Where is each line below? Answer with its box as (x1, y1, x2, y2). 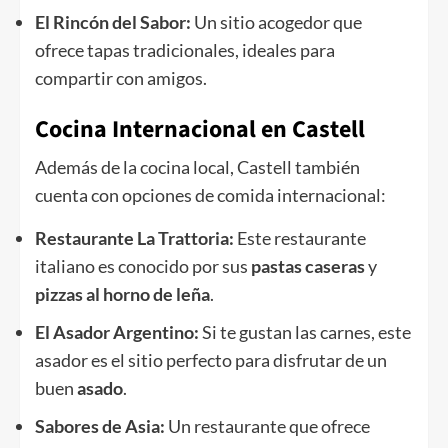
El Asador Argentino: (35, 321, 202, 344)
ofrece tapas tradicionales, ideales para (35, 39, 335, 62)
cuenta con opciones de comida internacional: (35, 184, 386, 207)
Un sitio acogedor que (194, 11, 362, 34)
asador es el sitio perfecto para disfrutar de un (35, 349, 387, 372)
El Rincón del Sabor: (35, 11, 194, 34)
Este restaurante (237, 227, 366, 250)
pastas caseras (251, 255, 365, 278)
